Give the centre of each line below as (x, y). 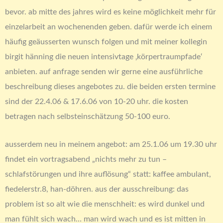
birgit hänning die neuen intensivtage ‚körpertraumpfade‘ (104, 56)
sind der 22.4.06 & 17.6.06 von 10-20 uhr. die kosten (97, 101)
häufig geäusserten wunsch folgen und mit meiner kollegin (106, 42)
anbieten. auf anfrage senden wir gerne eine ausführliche (104, 71)
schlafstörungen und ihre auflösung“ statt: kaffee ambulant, (108, 174)
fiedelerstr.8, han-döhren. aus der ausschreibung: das (97, 189)
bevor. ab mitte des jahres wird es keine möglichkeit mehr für (111, 12)
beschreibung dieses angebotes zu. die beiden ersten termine (110, 86)
